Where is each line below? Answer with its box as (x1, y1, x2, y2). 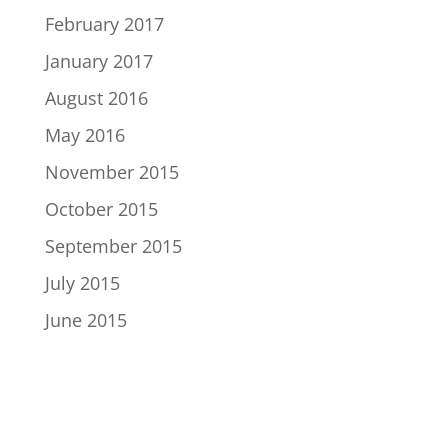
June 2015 (44, 308, 127, 332)
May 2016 (44, 123, 125, 147)
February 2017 (44, 12, 164, 36)
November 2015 (44, 160, 179, 184)
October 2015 (44, 197, 158, 221)
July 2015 (44, 271, 120, 295)
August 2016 (44, 86, 148, 110)
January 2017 (44, 49, 153, 73)
